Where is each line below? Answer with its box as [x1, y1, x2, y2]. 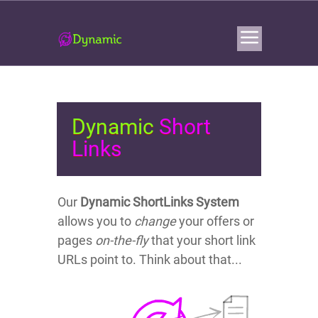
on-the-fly [95, 233, 148, 248]
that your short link [148, 233, 256, 248]
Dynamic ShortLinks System [80, 194, 239, 209]
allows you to [57, 214, 134, 229]
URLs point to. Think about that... [57, 252, 242, 267]
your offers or [176, 214, 254, 229]
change [134, 214, 176, 229]
